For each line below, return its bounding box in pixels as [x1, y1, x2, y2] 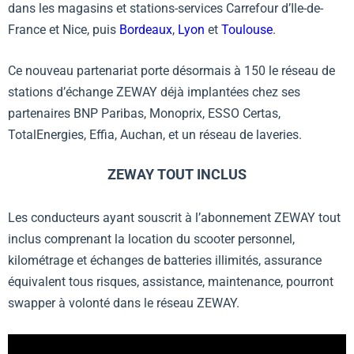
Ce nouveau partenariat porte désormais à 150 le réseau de [8, 63, 335, 79]
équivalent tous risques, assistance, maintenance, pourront [8, 274, 333, 290]
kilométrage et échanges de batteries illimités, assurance [8, 253, 322, 269]
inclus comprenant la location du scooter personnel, [8, 232, 295, 247]
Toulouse [221, 21, 273, 37]
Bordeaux [119, 21, 172, 37]
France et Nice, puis [8, 21, 119, 37]
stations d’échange [8, 85, 116, 100]
